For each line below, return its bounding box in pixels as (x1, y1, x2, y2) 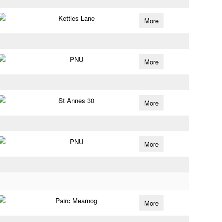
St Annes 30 (58, 96, 95, 105)
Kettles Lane (58, 13, 95, 23)
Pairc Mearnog (55, 196, 98, 205)
